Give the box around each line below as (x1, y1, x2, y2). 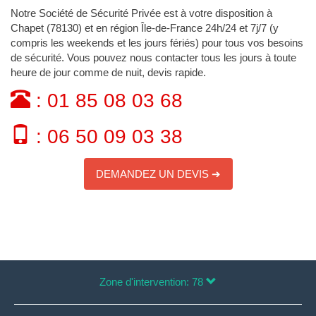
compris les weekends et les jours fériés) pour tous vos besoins (11, 36, 303, 49)
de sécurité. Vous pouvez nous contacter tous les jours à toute (11, 51, 296, 63)
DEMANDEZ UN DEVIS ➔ (95, 168, 221, 181)
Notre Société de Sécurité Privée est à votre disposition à (11, 6, 272, 19)
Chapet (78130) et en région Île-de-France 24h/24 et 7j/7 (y (11, 21, 279, 34)
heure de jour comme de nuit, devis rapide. (11, 66, 206, 78)
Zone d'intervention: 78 (99, 276, 206, 288)
